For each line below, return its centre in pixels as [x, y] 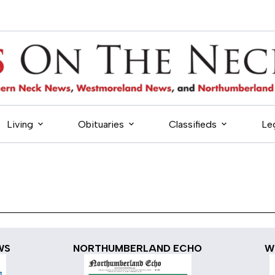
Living [20, 124]
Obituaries [101, 124]
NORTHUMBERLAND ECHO [137, 249]
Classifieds [193, 124]
